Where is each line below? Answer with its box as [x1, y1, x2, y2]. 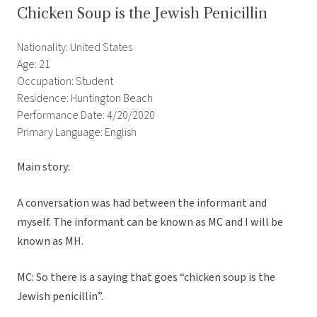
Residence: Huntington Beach [17, 91, 153, 107]
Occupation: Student [17, 74, 113, 90]
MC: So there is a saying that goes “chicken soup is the [17, 270, 275, 286]
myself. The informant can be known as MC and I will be [17, 214, 283, 231]
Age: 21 [17, 57, 50, 73]
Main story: [17, 159, 72, 175]
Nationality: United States [17, 40, 132, 56]
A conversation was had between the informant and [17, 195, 267, 212]
